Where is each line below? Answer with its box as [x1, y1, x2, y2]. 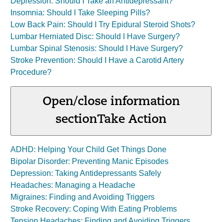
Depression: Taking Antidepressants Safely [10, 169, 161, 177]
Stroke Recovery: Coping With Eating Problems [10, 205, 177, 213]
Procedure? [10, 68, 52, 76]
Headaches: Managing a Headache [10, 181, 135, 189]
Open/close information [42, 96, 180, 108]
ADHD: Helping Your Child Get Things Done [10, 145, 166, 154]
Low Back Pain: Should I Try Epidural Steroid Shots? [10, 20, 195, 29]
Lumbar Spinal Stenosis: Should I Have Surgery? [10, 44, 183, 53]
